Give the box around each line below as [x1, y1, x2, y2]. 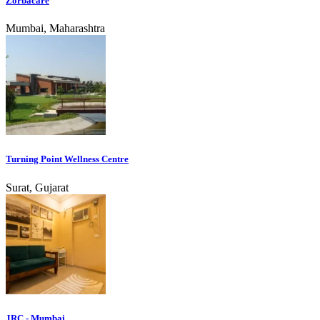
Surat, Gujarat [6, 181, 69, 194]
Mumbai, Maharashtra [6, 22, 105, 35]
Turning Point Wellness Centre [6, 154, 129, 165]
